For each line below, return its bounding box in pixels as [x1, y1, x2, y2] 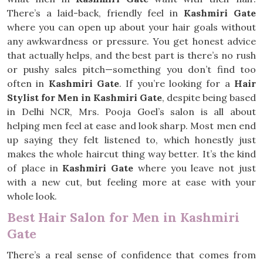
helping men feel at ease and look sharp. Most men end [7, 120, 256, 131]
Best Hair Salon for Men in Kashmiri [7, 209, 240, 225]
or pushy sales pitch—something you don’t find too [7, 63, 256, 75]
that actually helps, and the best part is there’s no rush [7, 49, 256, 61]
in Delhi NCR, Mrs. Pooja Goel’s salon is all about [7, 106, 256, 117]
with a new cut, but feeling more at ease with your [7, 176, 256, 188]
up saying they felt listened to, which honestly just [7, 134, 256, 146]
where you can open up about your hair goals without [7, 21, 256, 33]
